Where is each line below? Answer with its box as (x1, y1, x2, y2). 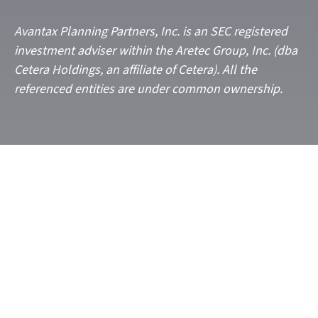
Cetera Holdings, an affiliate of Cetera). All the (14, 61, 257, 79)
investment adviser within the (14, 42, 175, 60)
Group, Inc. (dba (209, 42, 297, 60)
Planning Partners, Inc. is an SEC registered (57, 23, 287, 40)
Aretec (175, 42, 209, 60)
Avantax (14, 23, 57, 40)
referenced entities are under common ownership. (14, 80, 283, 98)
